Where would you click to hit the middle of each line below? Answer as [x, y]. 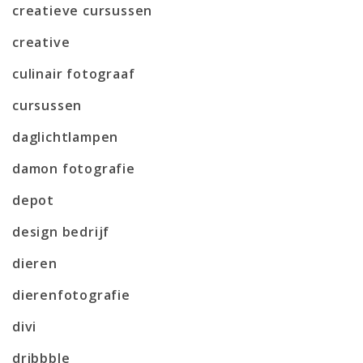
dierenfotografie [71, 295]
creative [41, 42]
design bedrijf [61, 231]
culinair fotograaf [74, 73]
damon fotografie [74, 168]
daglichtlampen [66, 137]
